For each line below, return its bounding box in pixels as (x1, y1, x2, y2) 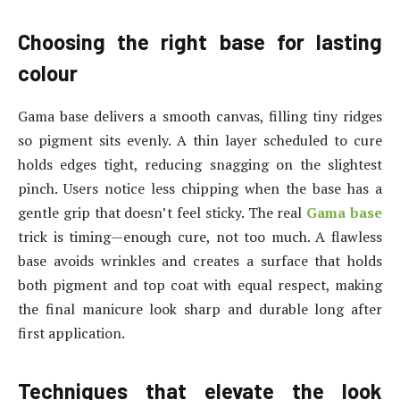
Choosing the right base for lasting (18, 29, 382, 55)
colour (18, 60, 78, 87)
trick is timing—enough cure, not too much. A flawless (18, 227, 382, 247)
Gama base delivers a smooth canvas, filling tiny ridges (18, 106, 382, 127)
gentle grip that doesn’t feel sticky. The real (18, 203, 307, 223)
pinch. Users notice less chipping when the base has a (18, 179, 382, 199)
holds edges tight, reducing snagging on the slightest (18, 154, 382, 175)
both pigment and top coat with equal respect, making (18, 275, 382, 296)
